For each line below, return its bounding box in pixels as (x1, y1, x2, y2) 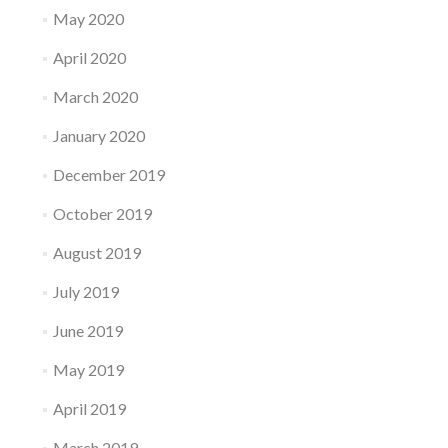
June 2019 (52, 321, 123, 340)
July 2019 (52, 282, 119, 301)
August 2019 (52, 243, 141, 262)
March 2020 (52, 87, 138, 106)
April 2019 (52, 399, 126, 418)
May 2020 (52, 9, 124, 28)
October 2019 (52, 204, 152, 223)
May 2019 (52, 360, 124, 379)
